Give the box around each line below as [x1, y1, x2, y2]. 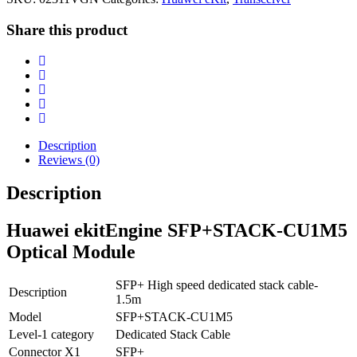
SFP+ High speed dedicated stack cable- [116, 278, 318, 292]
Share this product [6, 21, 127, 38]
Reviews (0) [38, 152, 100, 167]
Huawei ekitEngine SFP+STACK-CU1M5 [6, 220, 347, 241]
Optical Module [6, 241, 135, 263]
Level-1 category [9, 328, 94, 342]
